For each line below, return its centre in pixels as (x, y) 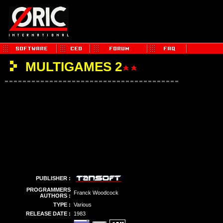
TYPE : (62, 205)
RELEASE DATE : (48, 214)
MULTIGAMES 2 (72, 67)
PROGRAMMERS (49, 190)
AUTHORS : (55, 196)
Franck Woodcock (96, 193)
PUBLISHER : (53, 178)
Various (83, 205)
